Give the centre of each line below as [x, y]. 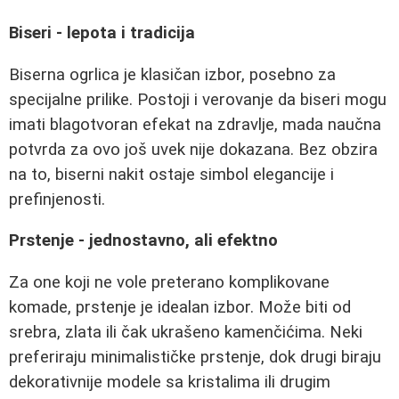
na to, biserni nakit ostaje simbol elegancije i [171, 174]
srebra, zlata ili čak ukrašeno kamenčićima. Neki [186, 332]
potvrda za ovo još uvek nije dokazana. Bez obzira [193, 149]
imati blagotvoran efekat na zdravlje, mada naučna [195, 124]
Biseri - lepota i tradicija [102, 33]
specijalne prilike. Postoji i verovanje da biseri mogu [198, 99]
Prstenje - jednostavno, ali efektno [143, 241]
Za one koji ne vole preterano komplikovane [169, 282]
